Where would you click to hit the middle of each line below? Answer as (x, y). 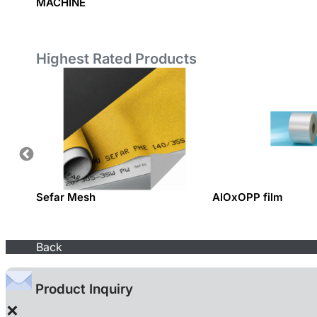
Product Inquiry (82, 289)
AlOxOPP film (248, 197)
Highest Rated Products (117, 59)
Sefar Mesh (66, 197)
